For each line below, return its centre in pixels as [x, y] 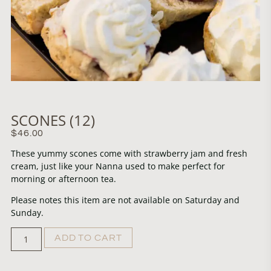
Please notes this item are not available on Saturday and [125, 200]
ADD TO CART [88, 238]
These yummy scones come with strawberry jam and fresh [129, 153]
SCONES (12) [53, 120]
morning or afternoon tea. [63, 178]
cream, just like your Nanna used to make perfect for [118, 166]
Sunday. [27, 213]
